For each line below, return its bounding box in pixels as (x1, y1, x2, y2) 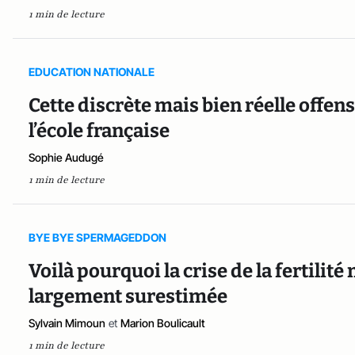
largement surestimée (29, 285, 227, 308)
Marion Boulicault (120, 316, 205, 330)
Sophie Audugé (29, 151, 104, 165)
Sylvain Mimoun (29, 316, 105, 330)
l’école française (29, 120, 170, 143)
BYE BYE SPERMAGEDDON (29, 231, 166, 245)
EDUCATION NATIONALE (29, 65, 155, 79)
